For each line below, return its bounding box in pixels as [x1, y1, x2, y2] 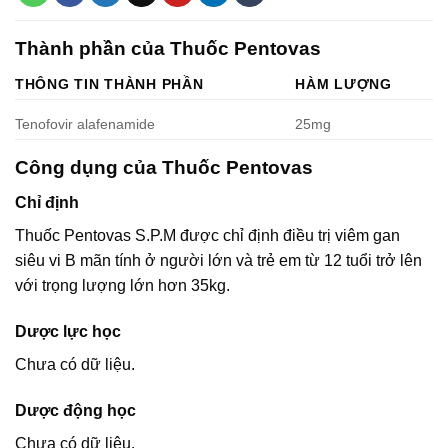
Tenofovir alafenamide [15, 115, 155, 132]
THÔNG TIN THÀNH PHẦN [15, 76, 204, 93]
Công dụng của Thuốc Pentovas [15, 157, 313, 179]
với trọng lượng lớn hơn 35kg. [15, 276, 230, 294]
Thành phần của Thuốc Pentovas [15, 37, 321, 59]
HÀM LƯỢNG [295, 76, 392, 93]
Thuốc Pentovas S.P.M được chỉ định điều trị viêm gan [15, 226, 400, 244]
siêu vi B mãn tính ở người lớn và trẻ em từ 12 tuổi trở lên [15, 251, 422, 269]
